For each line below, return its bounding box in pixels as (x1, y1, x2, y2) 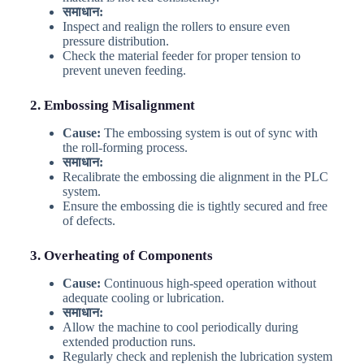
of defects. (62, 213, 115, 227)
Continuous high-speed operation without (100, 276, 316, 291)
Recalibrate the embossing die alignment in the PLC (62, 169, 328, 184)
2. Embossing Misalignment (29, 97, 195, 113)
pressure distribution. (62, 33, 169, 48)
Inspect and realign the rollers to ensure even (62, 19, 290, 33)
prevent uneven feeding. (62, 63, 186, 77)
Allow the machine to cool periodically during (62, 320, 298, 335)
